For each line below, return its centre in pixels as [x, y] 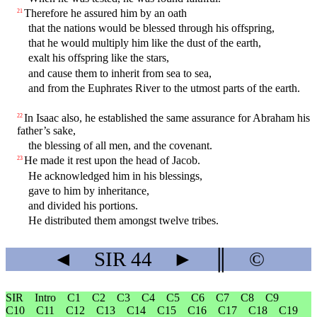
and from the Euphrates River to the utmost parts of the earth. [164, 88]
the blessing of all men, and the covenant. [120, 146]
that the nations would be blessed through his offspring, [151, 28]
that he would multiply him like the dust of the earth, [145, 43]
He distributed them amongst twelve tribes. [123, 221]
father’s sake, [46, 131]
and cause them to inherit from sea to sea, [120, 73]
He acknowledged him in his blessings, [115, 175]
